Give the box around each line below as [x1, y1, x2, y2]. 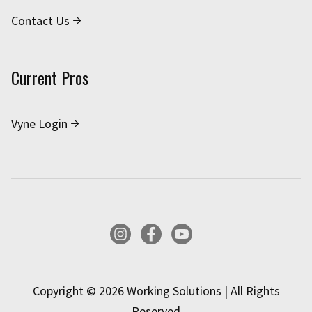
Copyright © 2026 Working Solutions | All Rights [32, 283, 280, 299]
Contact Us [11, 13, 70, 29]
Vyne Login [11, 116, 68, 132]
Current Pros [11, 65, 88, 91]
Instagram [109, 225, 164, 242]
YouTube [171, 225, 215, 242]
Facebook [140, 225, 190, 242]
